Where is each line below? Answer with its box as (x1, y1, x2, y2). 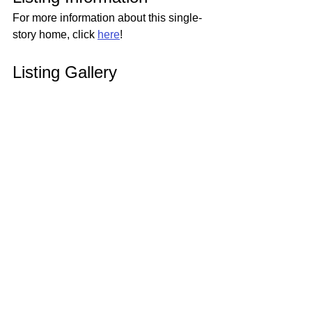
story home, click (13, 29, 97, 40)
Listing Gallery (13, 63, 117, 81)
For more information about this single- (13, 12, 202, 24)
